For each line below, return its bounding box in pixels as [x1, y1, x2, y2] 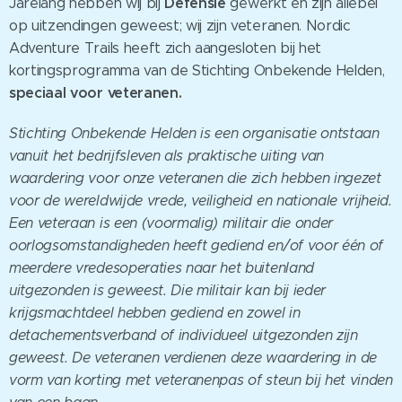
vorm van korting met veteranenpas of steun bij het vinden [9, 371, 393, 389]
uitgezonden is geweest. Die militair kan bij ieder [9, 281, 326, 299]
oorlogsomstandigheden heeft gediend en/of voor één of [9, 236, 384, 254]
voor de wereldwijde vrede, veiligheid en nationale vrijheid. [9, 191, 392, 209]
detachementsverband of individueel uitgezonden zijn [9, 326, 358, 344]
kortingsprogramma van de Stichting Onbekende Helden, [9, 61, 385, 79]
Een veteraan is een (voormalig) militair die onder [9, 214, 333, 232]
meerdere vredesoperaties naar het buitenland [9, 258, 314, 276]
